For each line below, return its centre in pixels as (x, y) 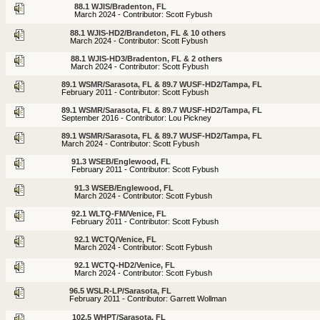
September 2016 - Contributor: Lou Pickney (136, 118)
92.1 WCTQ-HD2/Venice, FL (125, 265)
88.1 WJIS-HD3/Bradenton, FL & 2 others (146, 58)
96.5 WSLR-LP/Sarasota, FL (120, 291)
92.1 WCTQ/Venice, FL (115, 239)
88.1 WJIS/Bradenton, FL (120, 7)
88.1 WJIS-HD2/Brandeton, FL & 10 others (148, 32)
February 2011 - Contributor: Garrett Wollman (148, 299)
